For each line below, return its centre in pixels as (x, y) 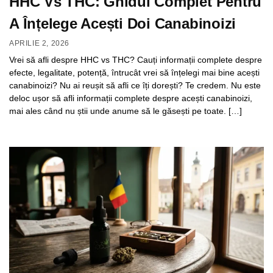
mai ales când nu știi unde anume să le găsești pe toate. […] (126, 111)
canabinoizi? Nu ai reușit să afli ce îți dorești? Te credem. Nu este (135, 86)
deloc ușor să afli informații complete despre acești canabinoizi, (131, 98)
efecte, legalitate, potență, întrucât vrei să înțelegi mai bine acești (134, 73)
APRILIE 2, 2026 (39, 44)
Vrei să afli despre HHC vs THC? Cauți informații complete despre (136, 60)
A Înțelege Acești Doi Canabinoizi (123, 23)
